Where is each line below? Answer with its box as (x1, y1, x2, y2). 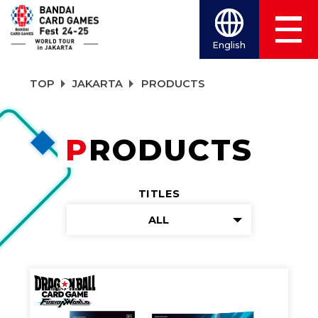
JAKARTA (72, 77, 124, 91)
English (212, 40, 246, 51)
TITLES (138, 187, 180, 201)
